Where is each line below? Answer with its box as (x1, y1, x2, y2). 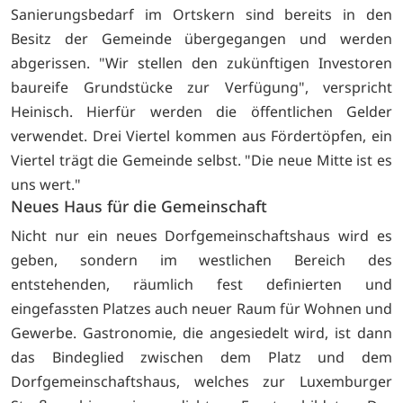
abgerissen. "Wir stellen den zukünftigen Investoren (11, 53, 392, 74)
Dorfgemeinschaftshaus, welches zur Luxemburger (11, 371, 392, 391)
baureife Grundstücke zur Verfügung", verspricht (11, 77, 392, 98)
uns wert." (11, 175, 81, 195)
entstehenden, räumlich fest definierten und (11, 273, 392, 294)
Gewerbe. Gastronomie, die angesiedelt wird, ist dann (11, 322, 392, 343)
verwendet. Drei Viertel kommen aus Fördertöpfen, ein (11, 126, 392, 147)
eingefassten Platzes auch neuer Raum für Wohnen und (11, 298, 392, 318)
